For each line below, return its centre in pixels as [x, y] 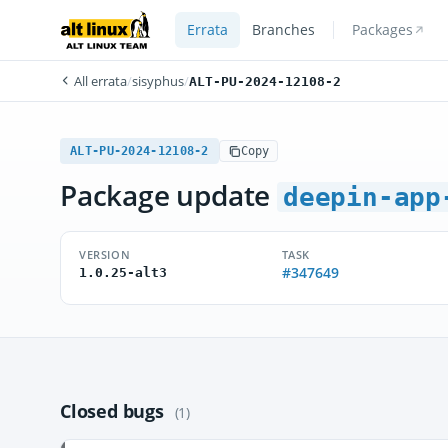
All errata [99, 81]
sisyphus [158, 81]
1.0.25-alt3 [123, 272]
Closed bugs [114, 411]
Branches [283, 30]
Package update [168, 195]
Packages [382, 30]
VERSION [105, 254]
